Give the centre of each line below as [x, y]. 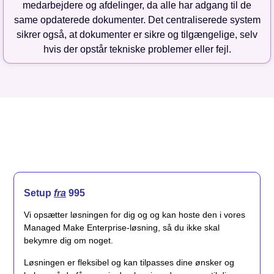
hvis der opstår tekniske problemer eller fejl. [137, 50]
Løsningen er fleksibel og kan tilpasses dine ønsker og [129, 262]
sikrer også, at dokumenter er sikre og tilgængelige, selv [137, 35]
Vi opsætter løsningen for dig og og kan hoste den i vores [135, 215]
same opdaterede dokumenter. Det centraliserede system [137, 20]
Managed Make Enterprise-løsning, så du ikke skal [122, 228]
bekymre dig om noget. [68, 241]
